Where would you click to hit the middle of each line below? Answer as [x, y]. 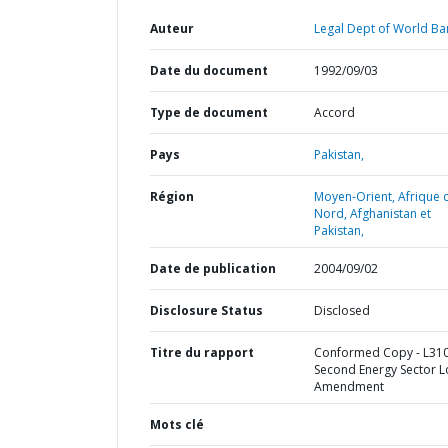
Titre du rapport [202, 352]
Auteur [172, 28]
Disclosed [341, 310]
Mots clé [177, 424]
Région [172, 196]
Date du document [209, 70]
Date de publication [213, 268]
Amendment [348, 386]
